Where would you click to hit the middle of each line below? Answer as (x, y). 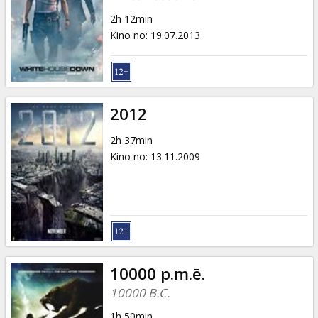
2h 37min (131, 140)
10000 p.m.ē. (157, 273)
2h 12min (131, 18)
